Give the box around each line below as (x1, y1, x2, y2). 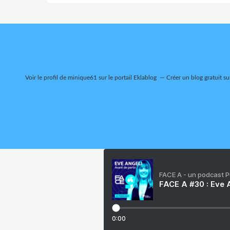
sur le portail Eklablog (97, 74, 157, 81)
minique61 (68, 74, 97, 81)
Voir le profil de (25, 74, 68, 81)
